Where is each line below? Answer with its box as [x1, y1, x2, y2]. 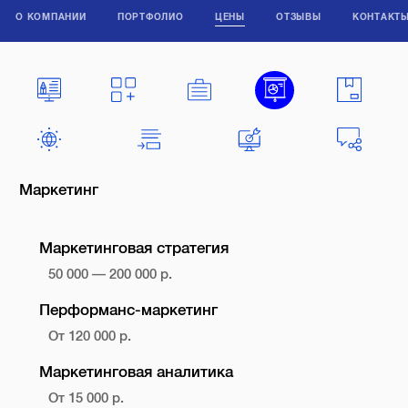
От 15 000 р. [48, 390, 125, 405]
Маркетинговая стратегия [38, 240, 229, 257]
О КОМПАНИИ [15, 11, 87, 22]
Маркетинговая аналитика [38, 362, 233, 381]
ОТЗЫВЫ [276, 11, 321, 22]
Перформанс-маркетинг [38, 301, 218, 319]
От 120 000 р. [48, 328, 132, 343]
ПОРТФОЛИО [117, 11, 184, 22]
